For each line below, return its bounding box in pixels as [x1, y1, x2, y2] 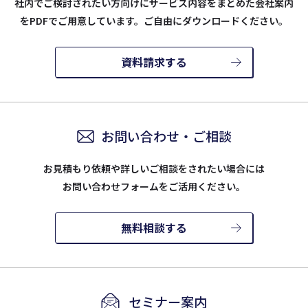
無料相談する [121, 219, 187, 236]
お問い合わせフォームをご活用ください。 [63, 179, 245, 194]
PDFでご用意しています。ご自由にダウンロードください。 [30, 14, 288, 28]
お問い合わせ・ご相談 [100, 126, 232, 146]
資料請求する [121, 54, 187, 71]
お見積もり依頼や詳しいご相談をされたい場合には [43, 162, 265, 176]
